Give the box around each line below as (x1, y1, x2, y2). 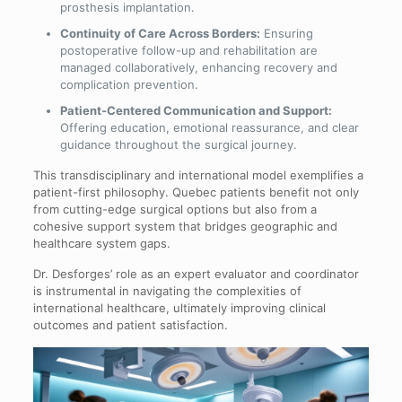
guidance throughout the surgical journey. (59, 137, 297, 153)
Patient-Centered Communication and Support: (59, 103, 332, 118)
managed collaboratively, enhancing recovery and (59, 60, 337, 75)
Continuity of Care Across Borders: (59, 26, 260, 41)
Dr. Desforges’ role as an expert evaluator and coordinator (32, 267, 359, 282)
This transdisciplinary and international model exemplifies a (32, 168, 363, 183)
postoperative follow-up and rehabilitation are (59, 43, 318, 58)
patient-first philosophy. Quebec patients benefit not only (32, 185, 359, 200)
